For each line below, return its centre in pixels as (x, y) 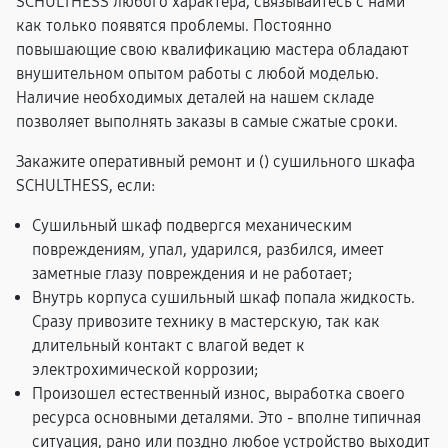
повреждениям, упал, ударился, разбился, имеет (208, 249)
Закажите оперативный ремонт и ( (140, 161)
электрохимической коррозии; (145, 369)
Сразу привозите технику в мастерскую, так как (206, 321)
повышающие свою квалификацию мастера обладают (212, 49)
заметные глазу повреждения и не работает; (192, 273)
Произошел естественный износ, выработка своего (218, 393)
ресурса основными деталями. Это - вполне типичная (226, 417)
